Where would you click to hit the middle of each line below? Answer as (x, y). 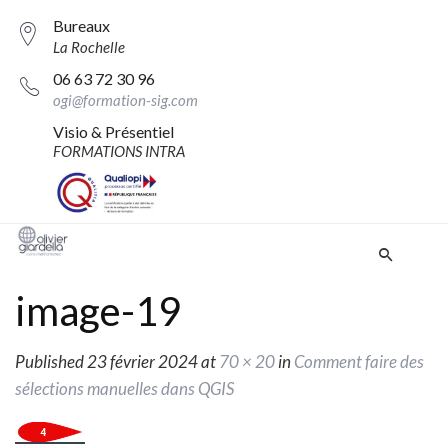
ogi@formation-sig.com (125, 100)
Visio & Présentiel (113, 131)
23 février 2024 (142, 362)
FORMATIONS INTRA (119, 151)
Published (51, 362)
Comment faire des (359, 362)
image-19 (98, 311)
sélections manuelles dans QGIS (124, 389)
